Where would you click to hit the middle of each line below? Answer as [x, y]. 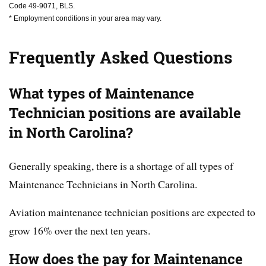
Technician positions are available [125, 113]
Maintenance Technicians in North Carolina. [103, 184]
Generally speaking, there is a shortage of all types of [121, 166]
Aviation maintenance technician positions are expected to [132, 212]
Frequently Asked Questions [121, 58]
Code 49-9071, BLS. [42, 6]
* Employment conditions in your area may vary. [85, 19]
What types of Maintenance [102, 94]
